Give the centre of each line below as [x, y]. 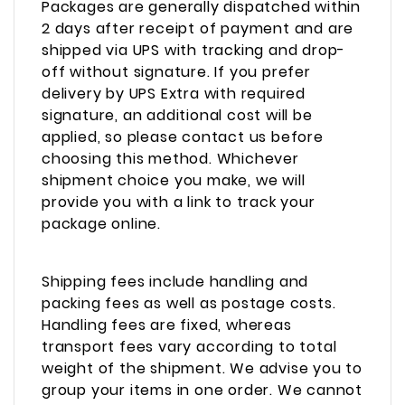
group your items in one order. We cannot [202, 390]
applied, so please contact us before [183, 137]
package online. [102, 224]
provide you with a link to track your [179, 202]
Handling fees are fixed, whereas [167, 325]
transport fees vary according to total [189, 346]
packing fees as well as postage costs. [189, 303]
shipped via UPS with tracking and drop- [194, 51]
